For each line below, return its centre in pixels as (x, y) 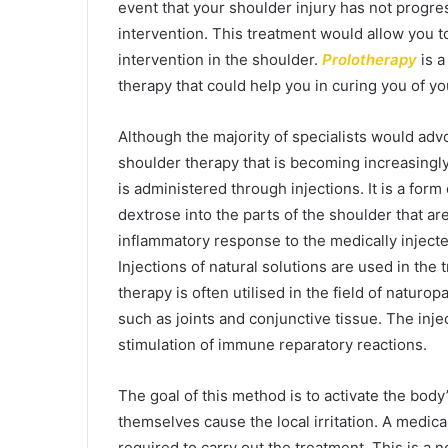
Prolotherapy (371, 59)
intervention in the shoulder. (220, 59)
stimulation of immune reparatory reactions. (272, 344)
